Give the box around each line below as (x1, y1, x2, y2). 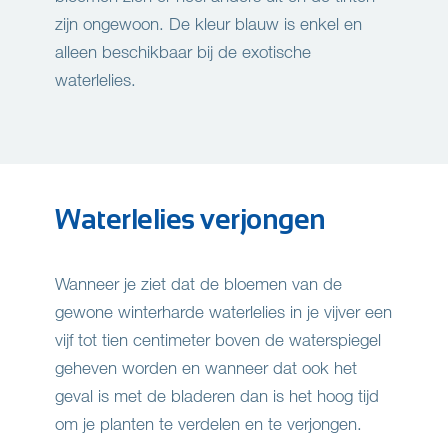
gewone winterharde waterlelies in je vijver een (55, 301, 392, 323)
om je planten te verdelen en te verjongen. (55, 413, 362, 435)
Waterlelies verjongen (55, 203, 326, 236)
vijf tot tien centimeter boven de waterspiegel (55, 329, 381, 351)
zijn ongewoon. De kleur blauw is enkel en (55, 13, 362, 35)
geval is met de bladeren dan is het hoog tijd (55, 385, 379, 407)
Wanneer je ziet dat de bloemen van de (55, 273, 342, 295)
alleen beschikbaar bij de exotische (55, 41, 311, 63)
